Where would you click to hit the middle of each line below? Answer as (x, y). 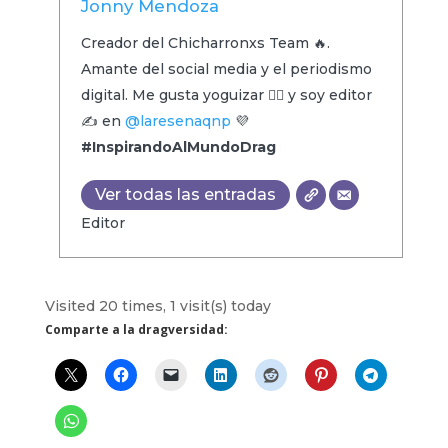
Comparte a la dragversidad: (136, 329)
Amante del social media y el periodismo (226, 68)
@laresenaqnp (177, 120)
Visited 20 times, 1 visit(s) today (157, 305)
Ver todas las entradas (185, 194)
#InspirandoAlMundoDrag (178, 146)
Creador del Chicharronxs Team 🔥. (205, 42)
